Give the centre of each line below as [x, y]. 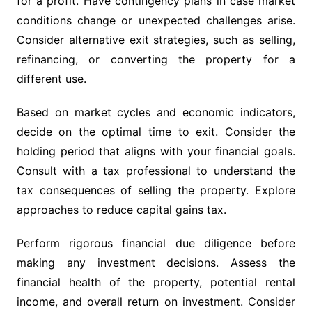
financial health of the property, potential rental [156, 282]
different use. [51, 79]
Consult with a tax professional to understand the [156, 171]
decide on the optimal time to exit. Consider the [156, 132]
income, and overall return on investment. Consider [156, 302]
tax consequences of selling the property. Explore [156, 190]
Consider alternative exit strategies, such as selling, [156, 40]
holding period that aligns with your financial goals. [156, 151]
